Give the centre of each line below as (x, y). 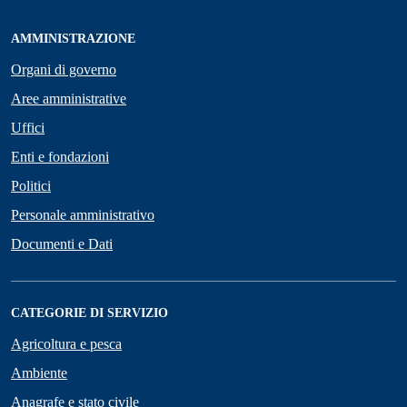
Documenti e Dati (62, 244)
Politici (31, 186)
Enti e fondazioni (60, 157)
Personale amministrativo (83, 215)
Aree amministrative (69, 99)
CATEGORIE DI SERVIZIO (89, 313)
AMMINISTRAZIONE (73, 39)
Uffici (28, 128)
